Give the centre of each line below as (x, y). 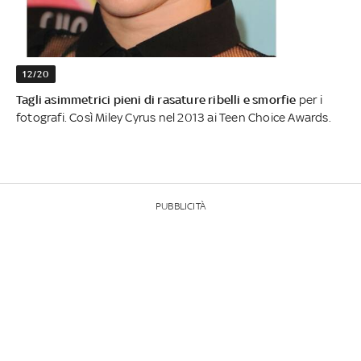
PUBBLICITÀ (180, 206)
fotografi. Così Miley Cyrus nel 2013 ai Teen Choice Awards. (174, 117)
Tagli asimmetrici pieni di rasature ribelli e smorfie (156, 99)
